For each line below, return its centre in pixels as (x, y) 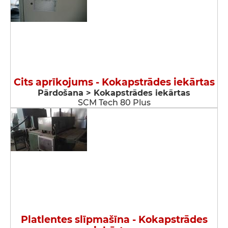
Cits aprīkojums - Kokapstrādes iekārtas (114, 82)
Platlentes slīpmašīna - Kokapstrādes (114, 220)
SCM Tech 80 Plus (114, 103)
